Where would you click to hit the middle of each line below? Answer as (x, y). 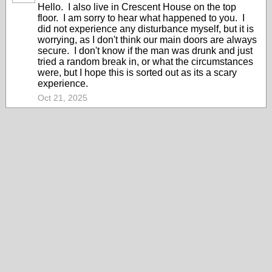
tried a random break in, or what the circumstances (145, 62)
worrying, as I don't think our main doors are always (147, 40)
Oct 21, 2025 (63, 98)
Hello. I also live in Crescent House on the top (137, 7)
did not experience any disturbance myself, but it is (146, 29)
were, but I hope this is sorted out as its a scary (137, 73)
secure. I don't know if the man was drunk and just (145, 51)
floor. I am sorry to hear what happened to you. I (141, 18)
